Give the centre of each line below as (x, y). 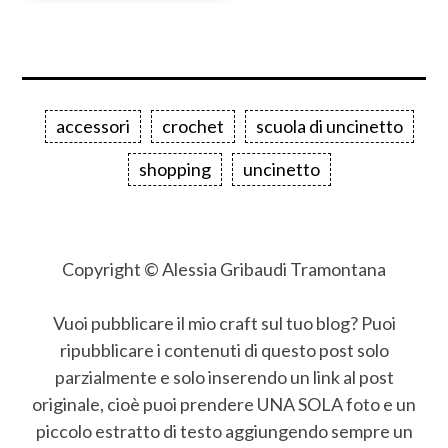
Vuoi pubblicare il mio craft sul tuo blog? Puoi (224, 323)
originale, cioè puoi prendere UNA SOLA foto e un (224, 404)
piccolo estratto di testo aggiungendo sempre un (224, 431)
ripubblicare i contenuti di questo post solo (224, 350)
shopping (174, 169)
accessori (92, 126)
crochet (192, 126)
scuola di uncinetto (329, 126)
